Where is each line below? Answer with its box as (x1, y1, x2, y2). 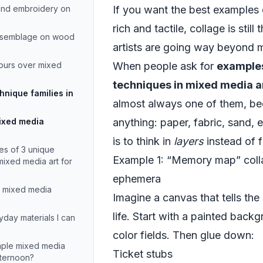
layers (174, 135, 204, 147)
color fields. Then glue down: (113, 229, 254, 241)
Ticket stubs (113, 248, 173, 260)
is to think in (113, 135, 174, 147)
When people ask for (113, 60, 217, 72)
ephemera (113, 173, 161, 185)
